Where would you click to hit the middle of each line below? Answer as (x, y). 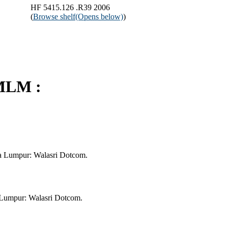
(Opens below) (99, 16)
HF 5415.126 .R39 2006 (70, 7)
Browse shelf (54, 16)
